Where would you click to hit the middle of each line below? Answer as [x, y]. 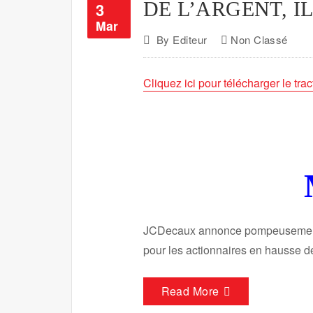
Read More [190, 291]
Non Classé [259, 39]
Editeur [190, 39]
